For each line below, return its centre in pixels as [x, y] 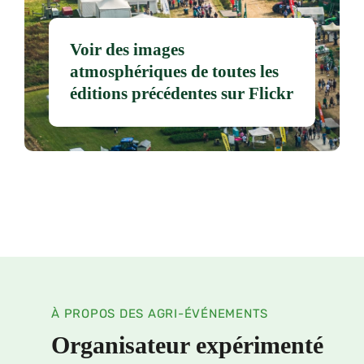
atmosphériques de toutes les [175, 72]
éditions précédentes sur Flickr [182, 94]
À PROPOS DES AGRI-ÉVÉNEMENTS [160, 313]
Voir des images [128, 50]
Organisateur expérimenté [187, 344]
